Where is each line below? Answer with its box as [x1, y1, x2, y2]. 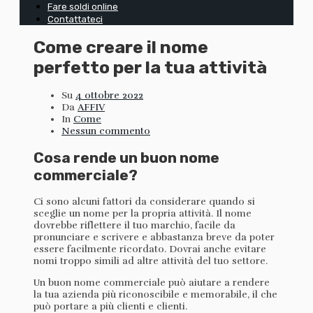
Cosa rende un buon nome [34, 148, 219, 166]
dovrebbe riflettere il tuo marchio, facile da [34, 219, 235, 232]
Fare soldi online [48, 1, 118, 12]
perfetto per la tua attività [34, 57, 267, 78]
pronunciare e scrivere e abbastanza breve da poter [34, 231, 275, 244]
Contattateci [48, 14, 103, 24]
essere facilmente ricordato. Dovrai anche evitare [34, 243, 266, 256]
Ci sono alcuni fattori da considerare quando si [34, 196, 255, 208]
